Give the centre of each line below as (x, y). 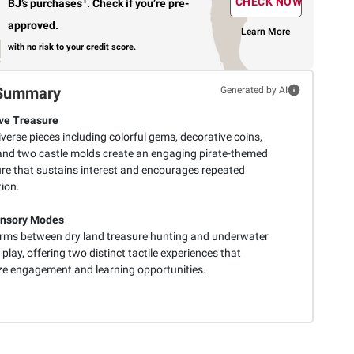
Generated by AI (254, 90)
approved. (34, 26)
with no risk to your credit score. (72, 47)
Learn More (266, 32)
